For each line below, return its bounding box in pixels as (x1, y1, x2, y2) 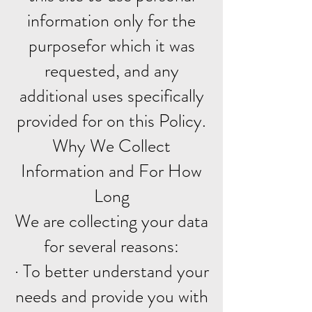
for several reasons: (44, 233, 179, 259)
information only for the (27, 8, 196, 33)
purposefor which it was (28, 33, 195, 58)
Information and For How (21, 158, 202, 184)
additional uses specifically (19, 83, 204, 109)
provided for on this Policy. (17, 108, 206, 134)
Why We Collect (52, 133, 171, 159)
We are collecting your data (15, 208, 208, 234)
